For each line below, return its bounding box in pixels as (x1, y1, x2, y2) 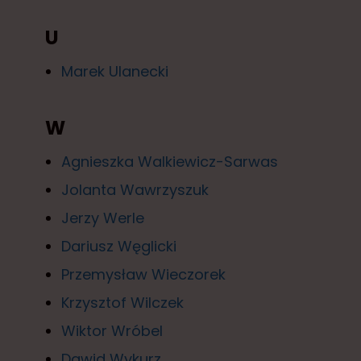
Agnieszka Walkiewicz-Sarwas (61, 151, 278, 172)
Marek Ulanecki (61, 60, 168, 81)
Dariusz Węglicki (61, 235, 176, 256)
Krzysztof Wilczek (61, 292, 184, 313)
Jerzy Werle (61, 207, 144, 228)
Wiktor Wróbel (61, 320, 163, 341)
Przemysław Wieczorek (61, 263, 226, 284)
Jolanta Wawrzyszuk (61, 179, 209, 200)
